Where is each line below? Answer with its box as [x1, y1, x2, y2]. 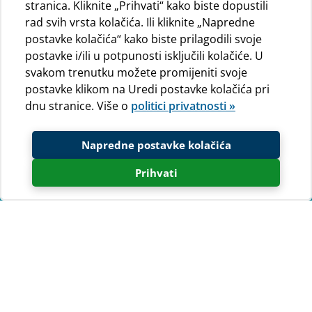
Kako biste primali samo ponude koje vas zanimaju [7, 289, 272, 304]
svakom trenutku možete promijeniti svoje [25, 65, 247, 80]
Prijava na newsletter [7, 206, 205, 228]
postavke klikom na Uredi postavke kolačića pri [25, 81, 270, 97]
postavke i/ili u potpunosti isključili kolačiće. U [25, 48, 263, 63]
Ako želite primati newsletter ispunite [7, 243, 295, 262]
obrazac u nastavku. [7, 260, 164, 279]
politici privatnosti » [131, 98, 235, 114]
